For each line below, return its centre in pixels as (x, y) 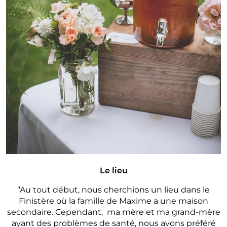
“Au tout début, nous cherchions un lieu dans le (113, 190)
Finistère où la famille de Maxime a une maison (113, 201)
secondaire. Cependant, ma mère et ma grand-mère (113, 212)
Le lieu (113, 170)
